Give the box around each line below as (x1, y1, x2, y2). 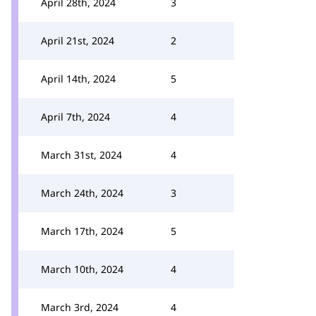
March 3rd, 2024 (41, 300, 119, 314)
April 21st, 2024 (41, 34, 114, 47)
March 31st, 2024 (41, 148, 122, 162)
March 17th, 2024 (41, 224, 123, 238)
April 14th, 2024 (41, 72, 116, 85)
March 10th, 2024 (41, 262, 123, 276)
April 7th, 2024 (41, 110, 110, 123)
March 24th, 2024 (41, 186, 123, 200)
